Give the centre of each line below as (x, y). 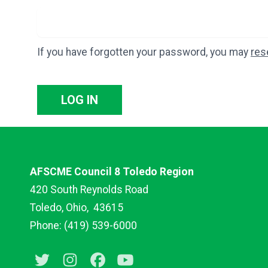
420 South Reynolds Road (89, 190)
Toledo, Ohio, (62, 208)
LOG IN (80, 100)
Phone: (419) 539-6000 (83, 226)
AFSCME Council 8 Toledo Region (113, 172)
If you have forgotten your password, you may (144, 52)
